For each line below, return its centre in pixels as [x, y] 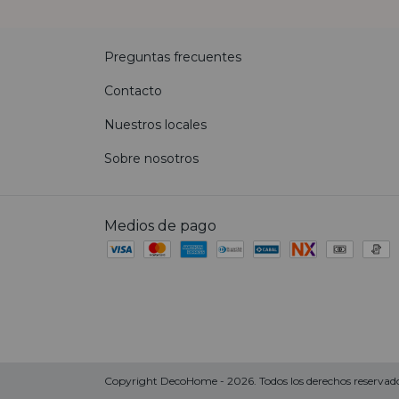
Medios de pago [160, 226]
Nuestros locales [155, 125]
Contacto [133, 91]
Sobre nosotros [151, 159]
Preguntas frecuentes [173, 57]
